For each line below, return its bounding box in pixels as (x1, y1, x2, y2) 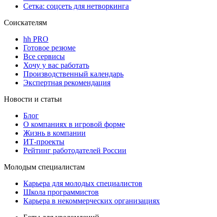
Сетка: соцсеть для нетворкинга (23, 2, 129, 11)
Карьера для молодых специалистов (23, 179, 142, 188)
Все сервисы (23, 52, 65, 61)
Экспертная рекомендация (23, 78, 110, 87)
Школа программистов (23, 188, 99, 197)
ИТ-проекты (23, 138, 64, 146)
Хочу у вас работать (23, 61, 89, 70)
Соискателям (4, 18, 47, 27)
